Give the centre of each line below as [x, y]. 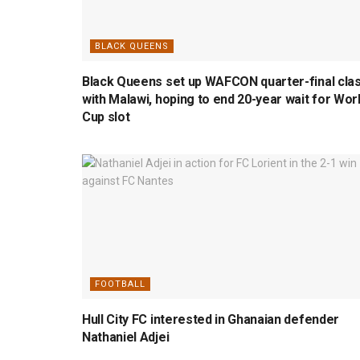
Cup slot [106, 117]
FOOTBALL [120, 284]
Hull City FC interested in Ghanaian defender [211, 319]
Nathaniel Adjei [126, 337]
